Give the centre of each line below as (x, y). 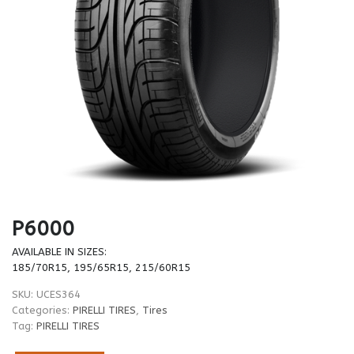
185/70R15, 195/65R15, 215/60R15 (101, 267)
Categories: (42, 310)
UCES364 (58, 294)
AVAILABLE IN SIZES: (59, 251)
